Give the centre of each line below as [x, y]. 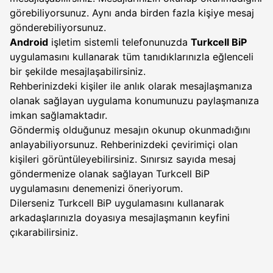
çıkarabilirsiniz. [45, 232]
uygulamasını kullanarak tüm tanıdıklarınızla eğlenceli [132, 57]
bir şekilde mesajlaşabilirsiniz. [79, 71]
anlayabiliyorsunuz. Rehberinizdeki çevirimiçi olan [124, 144]
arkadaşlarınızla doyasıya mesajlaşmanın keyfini [120, 218]
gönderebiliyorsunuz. [59, 27]
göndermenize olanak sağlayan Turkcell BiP [110, 174]
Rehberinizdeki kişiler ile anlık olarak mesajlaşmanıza [131, 86]
